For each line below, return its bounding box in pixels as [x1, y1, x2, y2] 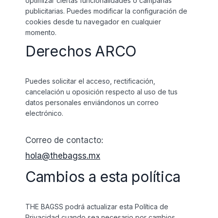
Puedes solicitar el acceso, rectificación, [25, 77, 155, 85]
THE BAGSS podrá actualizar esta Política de [25, 202, 168, 211]
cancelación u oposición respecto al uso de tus [25, 88, 178, 96]
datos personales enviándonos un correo [25, 98, 159, 107]
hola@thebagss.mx [25, 151, 100, 161]
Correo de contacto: [25, 135, 103, 145]
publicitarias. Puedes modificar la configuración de [25, 7, 187, 15]
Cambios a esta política [25, 168, 181, 185]
